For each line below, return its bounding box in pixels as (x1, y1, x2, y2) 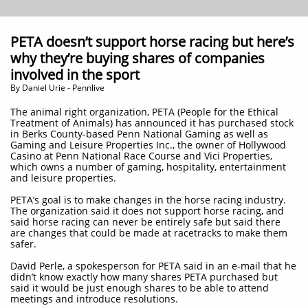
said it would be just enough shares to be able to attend (10, 281, 269, 294)
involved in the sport (10, 65, 140, 84)
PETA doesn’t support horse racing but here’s (10, 32, 294, 51)
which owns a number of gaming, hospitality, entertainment (10, 160, 286, 173)
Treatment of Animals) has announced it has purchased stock (10, 116, 294, 129)
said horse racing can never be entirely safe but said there (10, 215, 280, 228)
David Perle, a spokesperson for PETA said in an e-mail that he (10, 259, 296, 272)
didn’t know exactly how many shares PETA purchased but (10, 270, 278, 283)
